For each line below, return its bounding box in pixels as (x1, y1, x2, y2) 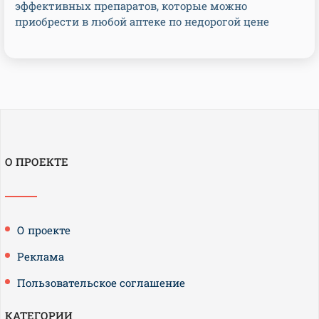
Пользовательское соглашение (17, 276, 185, 290)
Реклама (17, 249, 64, 263)
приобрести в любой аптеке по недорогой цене (15, 14, 269, 28)
